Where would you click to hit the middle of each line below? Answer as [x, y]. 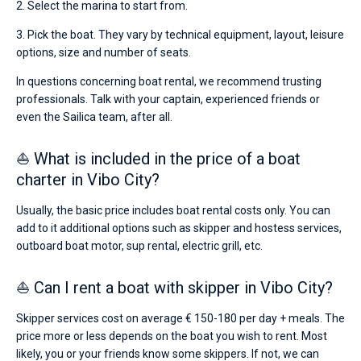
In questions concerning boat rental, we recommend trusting [169, 81]
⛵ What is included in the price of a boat [158, 159]
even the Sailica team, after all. [94, 117]
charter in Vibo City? [88, 180]
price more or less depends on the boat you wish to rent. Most [172, 336]
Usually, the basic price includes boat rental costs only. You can [173, 210]
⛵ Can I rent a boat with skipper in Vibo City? [174, 288]
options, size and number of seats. [104, 52]
